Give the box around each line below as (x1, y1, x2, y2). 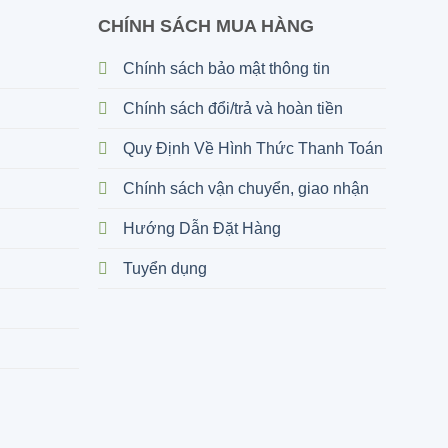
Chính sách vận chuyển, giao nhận (123, 180, 370, 198)
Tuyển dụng (123, 260, 208, 278)
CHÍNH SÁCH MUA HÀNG (98, 16, 315, 37)
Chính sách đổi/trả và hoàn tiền (123, 100, 344, 118)
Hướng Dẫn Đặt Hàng (123, 220, 282, 238)
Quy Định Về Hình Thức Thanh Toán (123, 140, 384, 158)
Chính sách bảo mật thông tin (123, 60, 331, 78)
